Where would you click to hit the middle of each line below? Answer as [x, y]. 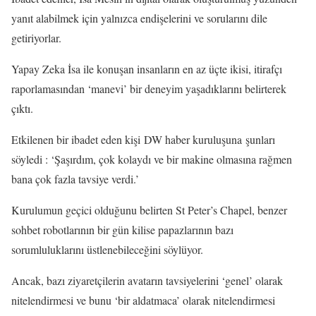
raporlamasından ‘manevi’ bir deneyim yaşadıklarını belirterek [149, 88]
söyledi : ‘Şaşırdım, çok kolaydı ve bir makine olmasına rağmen [152, 159]
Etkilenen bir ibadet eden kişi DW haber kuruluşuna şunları [143, 139]
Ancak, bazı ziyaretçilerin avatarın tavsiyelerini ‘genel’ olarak [147, 280]
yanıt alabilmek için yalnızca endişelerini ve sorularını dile [139, 18]
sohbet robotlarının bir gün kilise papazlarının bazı [122, 229]
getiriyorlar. [36, 37]
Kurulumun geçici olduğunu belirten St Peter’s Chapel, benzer [149, 209]
